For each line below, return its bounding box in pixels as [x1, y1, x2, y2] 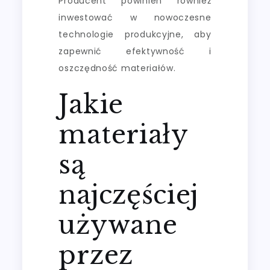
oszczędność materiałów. [58, 61, 176, 74]
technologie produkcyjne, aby [58, 28, 212, 40]
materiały [58, 118, 188, 150]
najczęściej [58, 178, 199, 210]
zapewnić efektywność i [58, 45, 212, 57]
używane [58, 209, 178, 240]
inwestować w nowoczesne [58, 11, 212, 24]
